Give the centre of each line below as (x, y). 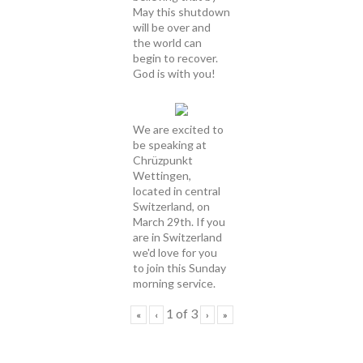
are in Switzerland (177, 237)
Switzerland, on (171, 206)
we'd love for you (175, 252)
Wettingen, (162, 175)
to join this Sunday (179, 267)
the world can (167, 42)
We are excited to (178, 129)
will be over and (172, 27)
